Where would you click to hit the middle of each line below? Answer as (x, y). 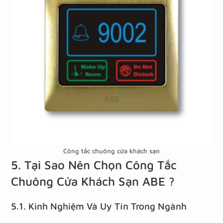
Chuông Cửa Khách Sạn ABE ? (93, 181)
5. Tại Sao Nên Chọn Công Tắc (94, 165)
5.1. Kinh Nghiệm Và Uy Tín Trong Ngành (99, 206)
